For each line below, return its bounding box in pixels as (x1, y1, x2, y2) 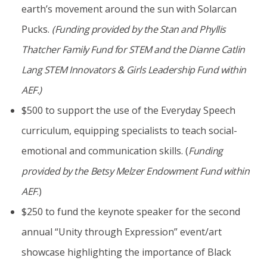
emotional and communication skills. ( (21, 144, 188, 157)
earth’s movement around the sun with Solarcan (21, 2, 237, 15)
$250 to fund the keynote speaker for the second (21, 204, 240, 218)
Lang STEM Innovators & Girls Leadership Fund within (21, 63, 246, 76)
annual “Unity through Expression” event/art (21, 225, 222, 238)
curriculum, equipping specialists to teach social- (21, 123, 237, 137)
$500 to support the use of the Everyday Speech (21, 103, 235, 117)
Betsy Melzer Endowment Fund (90, 164, 221, 178)
